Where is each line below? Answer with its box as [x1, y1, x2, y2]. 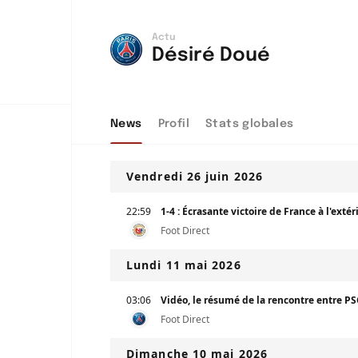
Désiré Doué [152, 45, 270, 66]
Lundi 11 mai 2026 [126, 257, 241, 272]
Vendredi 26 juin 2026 [126, 169, 264, 184]
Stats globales [205, 118, 294, 129]
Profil [157, 118, 190, 129]
